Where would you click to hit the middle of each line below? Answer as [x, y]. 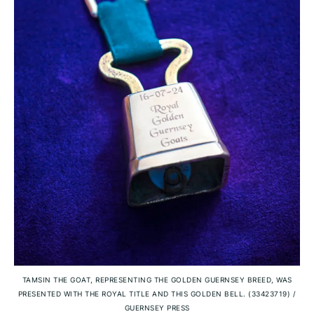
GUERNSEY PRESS [157, 307]
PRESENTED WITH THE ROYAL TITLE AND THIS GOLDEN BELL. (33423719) [155, 293]
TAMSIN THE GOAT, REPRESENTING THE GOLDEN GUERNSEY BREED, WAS [157, 279]
